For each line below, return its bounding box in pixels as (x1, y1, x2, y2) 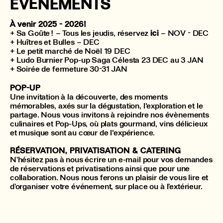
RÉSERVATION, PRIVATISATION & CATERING (10, 145, 181, 155)
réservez (117, 28, 151, 38)
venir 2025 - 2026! (17, 19, 87, 29)
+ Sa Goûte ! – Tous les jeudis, (10, 28, 117, 38)
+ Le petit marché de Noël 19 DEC (10, 46, 130, 56)
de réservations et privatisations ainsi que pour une (10, 163, 190, 173)
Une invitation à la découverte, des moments (10, 92, 168, 102)
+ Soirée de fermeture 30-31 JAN (10, 64, 127, 74)
